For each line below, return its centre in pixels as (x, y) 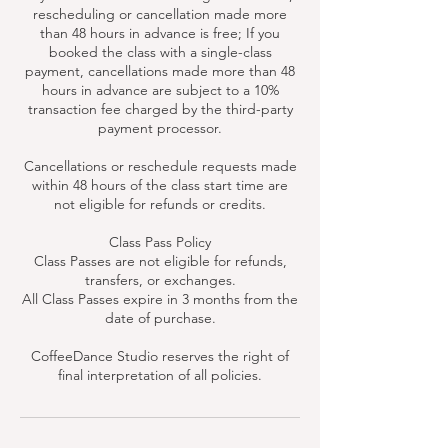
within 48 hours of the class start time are (160, 185)
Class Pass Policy (160, 242)
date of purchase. (160, 318)
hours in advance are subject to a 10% (160, 90)
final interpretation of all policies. (160, 375)
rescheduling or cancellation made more (160, 14)
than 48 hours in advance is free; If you (160, 33)
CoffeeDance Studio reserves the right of (160, 356)
